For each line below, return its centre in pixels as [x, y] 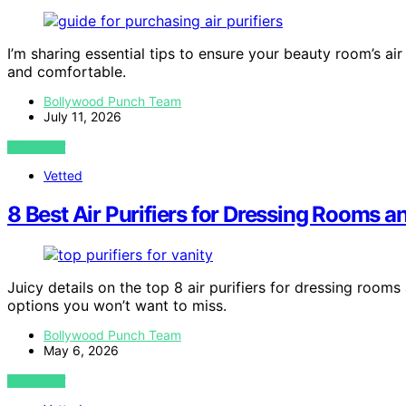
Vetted [63, 176]
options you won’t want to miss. [117, 306]
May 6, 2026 [81, 351]
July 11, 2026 [82, 117]
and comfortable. [67, 72]
